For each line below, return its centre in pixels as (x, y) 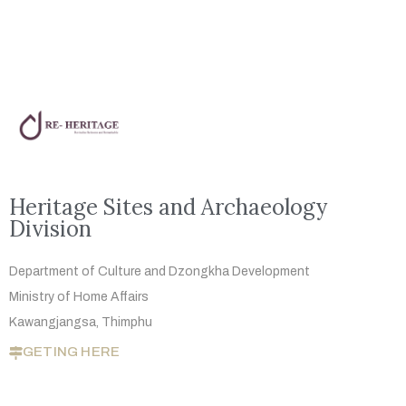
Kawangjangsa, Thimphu (81, 323)
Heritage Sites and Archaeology (168, 208)
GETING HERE (72, 352)
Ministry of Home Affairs (79, 297)
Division (50, 229)
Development (272, 272)
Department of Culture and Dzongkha (121, 272)
